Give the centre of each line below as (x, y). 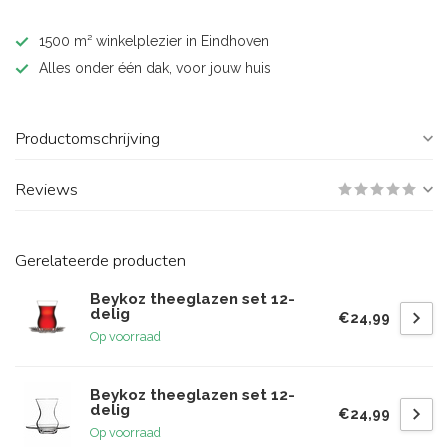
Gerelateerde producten (100, 260)
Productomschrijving (87, 138)
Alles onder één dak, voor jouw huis (155, 68)
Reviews (46, 189)
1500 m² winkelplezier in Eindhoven (154, 41)
